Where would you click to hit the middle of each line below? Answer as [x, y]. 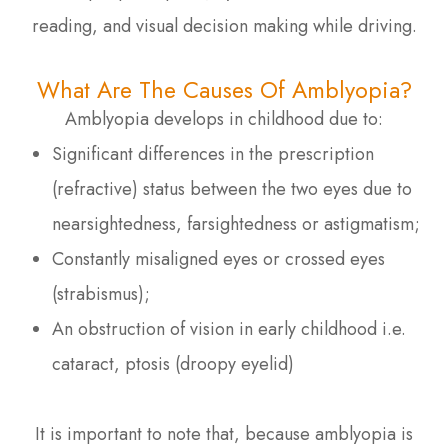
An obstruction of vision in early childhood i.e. [229, 328]
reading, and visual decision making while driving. [224, 25]
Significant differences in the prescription [213, 153]
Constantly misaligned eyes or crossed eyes [219, 258]
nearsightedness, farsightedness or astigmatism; [236, 223]
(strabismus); [101, 293]
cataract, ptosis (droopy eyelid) [173, 363]
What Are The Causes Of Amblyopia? [224, 89]
